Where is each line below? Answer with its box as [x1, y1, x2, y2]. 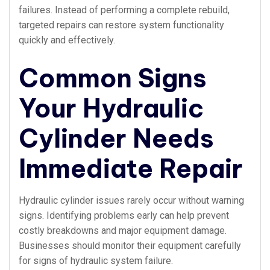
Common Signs [19, 62, 207, 94]
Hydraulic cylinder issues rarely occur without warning [19, 195, 244, 206]
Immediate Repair [19, 152, 243, 184]
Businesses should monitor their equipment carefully [19, 240, 241, 251]
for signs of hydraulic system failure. [19, 255, 173, 266]
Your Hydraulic [19, 92, 204, 124]
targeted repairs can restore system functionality [19, 19, 224, 31]
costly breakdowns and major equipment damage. [19, 225, 227, 236]
